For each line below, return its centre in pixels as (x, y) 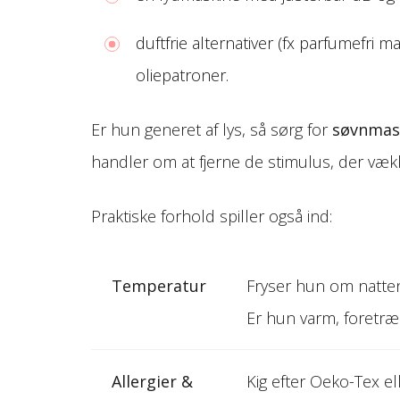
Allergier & (152, 381)
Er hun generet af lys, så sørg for (212, 129)
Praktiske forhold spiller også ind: (212, 216)
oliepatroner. (182, 75)
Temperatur (158, 285)
